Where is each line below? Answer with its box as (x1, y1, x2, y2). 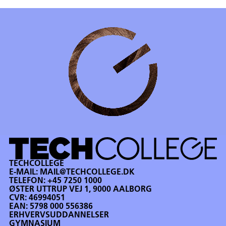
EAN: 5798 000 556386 (9, 202, 93, 211)
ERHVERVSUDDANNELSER (9, 211, 109, 219)
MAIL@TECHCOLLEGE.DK (40, 168, 135, 177)
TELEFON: (9, 177, 48, 185)
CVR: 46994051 (9, 194, 66, 202)
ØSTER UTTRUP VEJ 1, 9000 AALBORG (9, 185, 152, 194)
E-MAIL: (9, 168, 40, 177)
